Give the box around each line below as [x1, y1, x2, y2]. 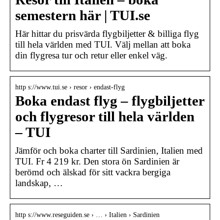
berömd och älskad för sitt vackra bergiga [15, 166, 170, 177]
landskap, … [15, 177, 63, 188]
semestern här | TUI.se [15, 7, 150, 23]
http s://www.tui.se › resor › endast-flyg [15, 83, 125, 91]
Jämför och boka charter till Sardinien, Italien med [15, 145, 203, 156]
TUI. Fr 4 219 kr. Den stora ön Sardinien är [15, 156, 179, 166]
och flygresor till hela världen [15, 109, 194, 124]
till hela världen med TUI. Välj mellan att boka [15, 39, 191, 50]
